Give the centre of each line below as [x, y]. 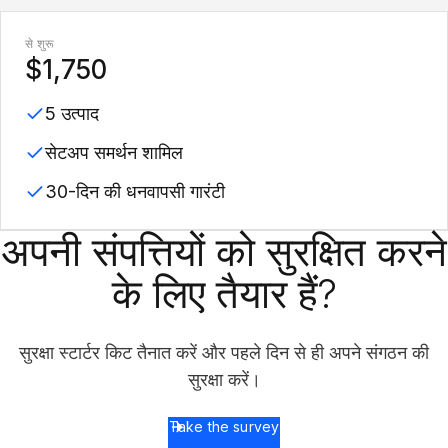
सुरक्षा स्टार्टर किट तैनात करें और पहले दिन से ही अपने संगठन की [224, 352]
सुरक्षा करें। [224, 379]
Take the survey [224, 426]
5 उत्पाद [72, 113]
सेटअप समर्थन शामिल [114, 152]
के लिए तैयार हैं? [224, 293]
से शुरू [40, 43]
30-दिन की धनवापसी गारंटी [135, 191]
